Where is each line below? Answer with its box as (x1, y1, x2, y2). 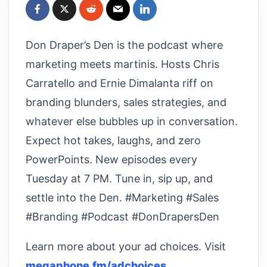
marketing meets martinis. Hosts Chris (26, 57, 219, 70)
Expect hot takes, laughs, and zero (26, 133, 201, 147)
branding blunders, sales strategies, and (26, 95, 226, 108)
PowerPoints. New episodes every (26, 153, 197, 166)
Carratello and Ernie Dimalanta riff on (26, 76, 213, 89)
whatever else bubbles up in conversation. (26, 114, 238, 128)
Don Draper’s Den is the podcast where (26, 38, 223, 51)
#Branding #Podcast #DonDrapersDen (26, 210, 219, 223)
